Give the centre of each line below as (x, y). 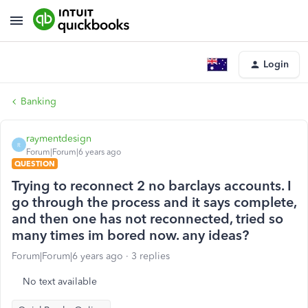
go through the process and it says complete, (154, 202)
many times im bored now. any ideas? (130, 235)
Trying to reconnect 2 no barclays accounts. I (152, 186)
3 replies (151, 256)
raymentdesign (59, 139)
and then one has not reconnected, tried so (147, 219)
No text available (60, 282)
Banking (38, 101)
